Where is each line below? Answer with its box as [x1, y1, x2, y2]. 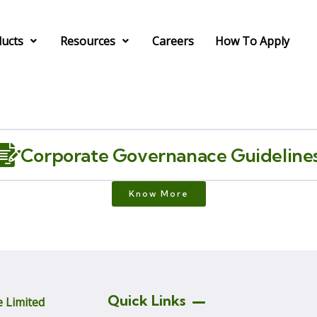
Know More [128, 188, 189, 199]
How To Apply [214, 33, 289, 49]
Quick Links [108, 292, 185, 309]
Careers [151, 33, 194, 49]
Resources [59, 33, 115, 49]
